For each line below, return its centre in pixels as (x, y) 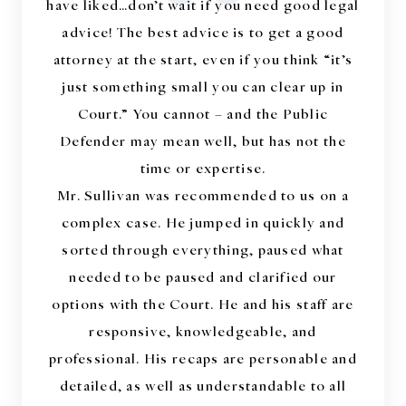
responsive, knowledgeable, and (203, 330)
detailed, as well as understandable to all (203, 385)
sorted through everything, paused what (203, 249)
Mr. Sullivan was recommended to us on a (203, 194)
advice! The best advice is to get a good (203, 31)
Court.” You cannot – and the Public (203, 113)
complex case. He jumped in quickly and (203, 222)
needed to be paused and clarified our (203, 276)
